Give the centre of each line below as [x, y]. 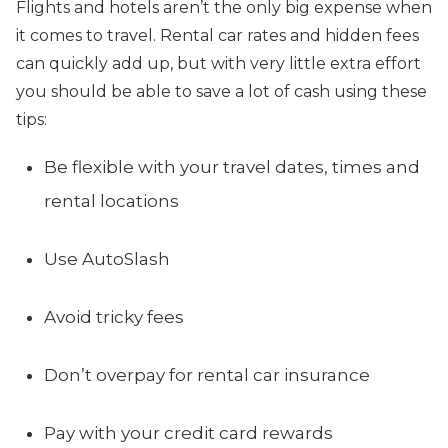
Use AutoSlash [107, 258]
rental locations [111, 200]
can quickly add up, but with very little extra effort [218, 63]
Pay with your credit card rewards [188, 432]
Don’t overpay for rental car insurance [207, 374]
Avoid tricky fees [114, 316]
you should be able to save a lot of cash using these [221, 91]
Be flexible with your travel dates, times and [232, 166]
